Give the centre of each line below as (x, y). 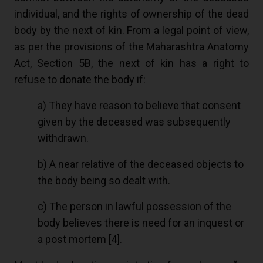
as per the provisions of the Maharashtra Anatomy (131, 47)
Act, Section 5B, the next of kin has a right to (131, 63)
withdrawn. (63, 139)
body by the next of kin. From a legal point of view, (131, 31)
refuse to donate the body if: (80, 80)
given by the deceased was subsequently (134, 122)
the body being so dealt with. (104, 181)
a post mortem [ (74, 240)
